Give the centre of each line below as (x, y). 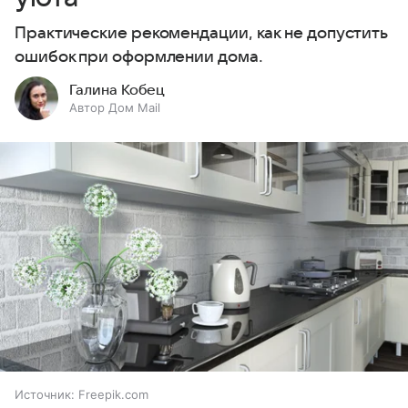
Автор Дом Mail (115, 107)
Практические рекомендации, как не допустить (202, 33)
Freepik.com (113, 395)
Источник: (45, 395)
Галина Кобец (117, 90)
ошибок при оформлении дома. (139, 57)
